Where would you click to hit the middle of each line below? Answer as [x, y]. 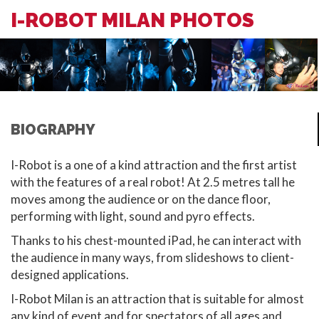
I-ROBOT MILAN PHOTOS [132, 20]
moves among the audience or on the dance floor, [141, 199]
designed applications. [70, 275]
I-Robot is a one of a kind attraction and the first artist [154, 165]
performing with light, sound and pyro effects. [133, 216]
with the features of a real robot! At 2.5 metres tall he [153, 182]
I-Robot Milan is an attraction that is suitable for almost [157, 299]
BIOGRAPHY [53, 130]
